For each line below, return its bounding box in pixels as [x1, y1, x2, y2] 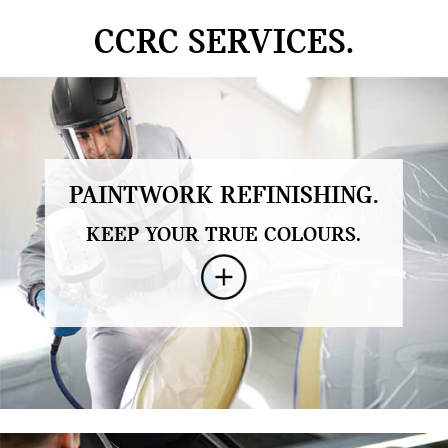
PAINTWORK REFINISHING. [68, 182, 379, 210]
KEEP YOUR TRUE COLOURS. [86, 223, 362, 247]
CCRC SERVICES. [94, 26, 354, 62]
